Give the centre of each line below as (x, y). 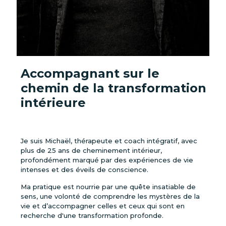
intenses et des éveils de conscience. (84, 169)
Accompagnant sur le (90, 73)
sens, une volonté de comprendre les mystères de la (110, 196)
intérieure (53, 103)
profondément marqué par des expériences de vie (107, 160)
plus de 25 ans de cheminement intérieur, (91, 150)
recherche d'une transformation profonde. (92, 215)
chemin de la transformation (113, 88)
